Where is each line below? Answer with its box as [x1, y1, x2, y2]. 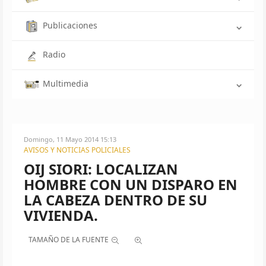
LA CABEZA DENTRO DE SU [24, 189, 207, 210]
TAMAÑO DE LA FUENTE [28, 234, 109, 245]
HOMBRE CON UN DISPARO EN [24, 174, 237, 194]
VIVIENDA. [24, 205, 98, 225]
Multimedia [43, 77, 88, 89]
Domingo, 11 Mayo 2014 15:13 [24, 134, 116, 144]
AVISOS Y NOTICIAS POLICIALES [24, 144, 131, 155]
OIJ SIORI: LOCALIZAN [24, 159, 178, 179]
